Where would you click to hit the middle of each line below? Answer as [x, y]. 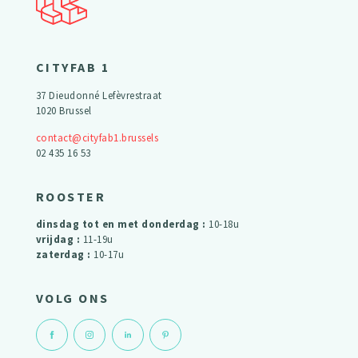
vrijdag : [59, 240]
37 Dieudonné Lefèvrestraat [99, 95]
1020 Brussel [64, 110]
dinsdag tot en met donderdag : [122, 225]
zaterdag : [65, 255]
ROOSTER [71, 196]
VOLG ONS [72, 298]
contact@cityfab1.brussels [97, 137]
